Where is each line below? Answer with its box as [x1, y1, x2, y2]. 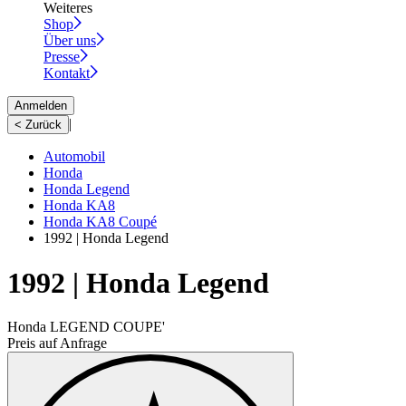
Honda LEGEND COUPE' [7, 318, 165, 334]
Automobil [43, 149, 105, 165]
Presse [43, 49, 80, 65]
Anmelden [14, 99, 67, 113]
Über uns [43, 33, 96, 49]
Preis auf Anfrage [7, 334, 107, 351]
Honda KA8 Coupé [43, 214, 157, 230]
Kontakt [43, 65, 90, 82]
